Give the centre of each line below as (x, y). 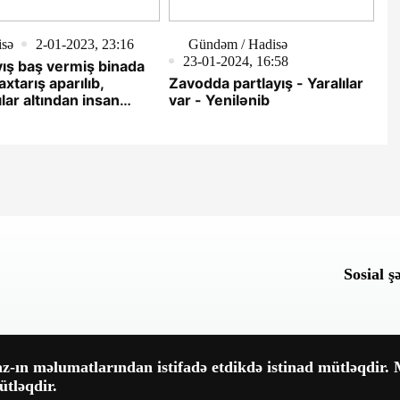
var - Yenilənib (219, 100)
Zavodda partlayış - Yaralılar (266, 83)
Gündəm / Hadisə (237, 44)
